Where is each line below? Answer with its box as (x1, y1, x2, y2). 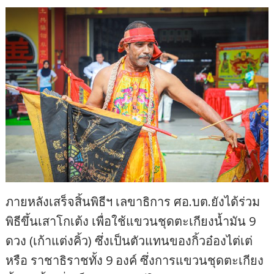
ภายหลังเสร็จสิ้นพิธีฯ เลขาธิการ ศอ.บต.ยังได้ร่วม (6, 193, 261, 210)
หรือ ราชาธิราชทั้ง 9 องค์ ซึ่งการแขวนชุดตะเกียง (6, 251, 264, 268)
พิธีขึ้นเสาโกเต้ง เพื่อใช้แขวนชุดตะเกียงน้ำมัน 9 (6, 212, 256, 229)
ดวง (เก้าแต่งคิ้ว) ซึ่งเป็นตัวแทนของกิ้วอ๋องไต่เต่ (6, 232, 253, 249)
